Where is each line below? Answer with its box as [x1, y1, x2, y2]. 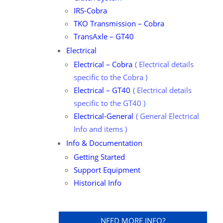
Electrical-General [73, 111, 133, 121]
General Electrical [139, 111, 199, 121]
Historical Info [73, 178, 121, 188]
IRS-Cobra [73, 5, 107, 15]
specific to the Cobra [73, 72, 143, 82]
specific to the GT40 [73, 98, 141, 108]
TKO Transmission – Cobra [73, 18, 164, 28]
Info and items [73, 124, 123, 134]
